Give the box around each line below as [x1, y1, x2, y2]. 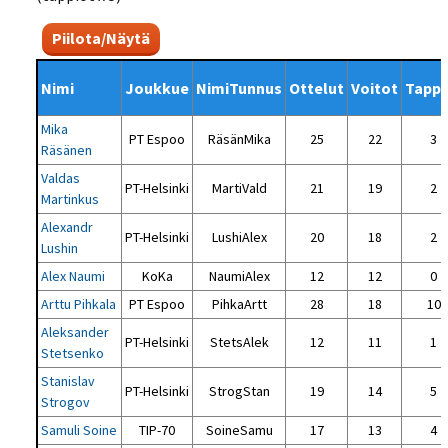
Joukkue [125, 78, 190, 99]
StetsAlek [209, 333, 269, 352]
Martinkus [41, 190, 100, 209]
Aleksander [41, 323, 110, 342]
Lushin [41, 239, 79, 258]
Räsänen [41, 141, 93, 160]
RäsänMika [207, 130, 271, 149]
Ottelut [289, 78, 345, 99]
